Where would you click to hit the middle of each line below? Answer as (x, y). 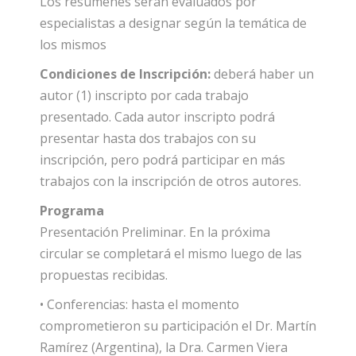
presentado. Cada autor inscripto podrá (157, 116)
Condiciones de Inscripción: (125, 74)
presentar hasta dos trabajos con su (148, 138)
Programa (72, 210)
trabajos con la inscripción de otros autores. (170, 181)
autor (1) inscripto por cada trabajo (144, 95)
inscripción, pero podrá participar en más (163, 159)
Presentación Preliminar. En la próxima (155, 232)
